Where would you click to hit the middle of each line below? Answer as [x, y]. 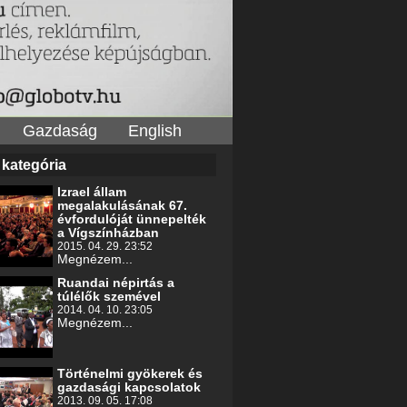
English [155, 131]
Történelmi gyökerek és [130, 374]
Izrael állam [92, 192]
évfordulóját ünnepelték [132, 219]
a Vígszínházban [108, 233]
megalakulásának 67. [122, 206]
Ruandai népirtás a [116, 283]
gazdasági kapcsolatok [129, 387]
